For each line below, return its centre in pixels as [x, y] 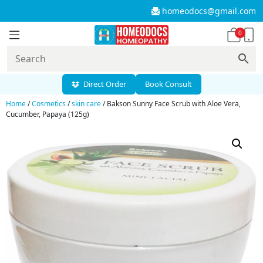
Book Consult [168, 84]
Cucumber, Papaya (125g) [48, 114]
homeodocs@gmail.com [209, 11]
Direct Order [104, 84]
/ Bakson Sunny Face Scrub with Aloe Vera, [171, 104]
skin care [86, 104]
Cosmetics [49, 104]
